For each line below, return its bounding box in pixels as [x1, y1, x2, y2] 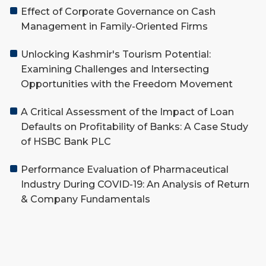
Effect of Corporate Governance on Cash [21, 5, 216, 17]
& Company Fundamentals [21, 193, 150, 205]
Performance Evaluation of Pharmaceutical [21, 163, 229, 175]
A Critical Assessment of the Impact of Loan [21, 106, 234, 118]
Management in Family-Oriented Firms [21, 20, 208, 32]
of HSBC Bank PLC [21, 135, 111, 147]
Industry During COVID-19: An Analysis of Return [21, 178, 249, 190]
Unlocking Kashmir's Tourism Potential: [21, 48, 211, 60]
